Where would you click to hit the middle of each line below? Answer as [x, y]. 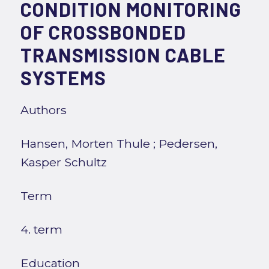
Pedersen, [188, 144]
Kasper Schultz [63, 162]
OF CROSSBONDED [103, 32]
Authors [43, 110]
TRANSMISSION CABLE [123, 55]
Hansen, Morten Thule [85, 144]
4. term [41, 230]
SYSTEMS [63, 78]
